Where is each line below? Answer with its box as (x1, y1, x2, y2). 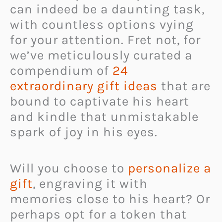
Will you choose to (10, 160, 128, 176)
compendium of (10, 63, 112, 79)
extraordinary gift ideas (10, 78, 158, 94)
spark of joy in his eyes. (10, 124, 158, 140)
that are (158, 78, 211, 94)
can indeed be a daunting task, (10, 1, 205, 17)
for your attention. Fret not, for (10, 32, 201, 48)
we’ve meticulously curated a (10, 48, 192, 63)
